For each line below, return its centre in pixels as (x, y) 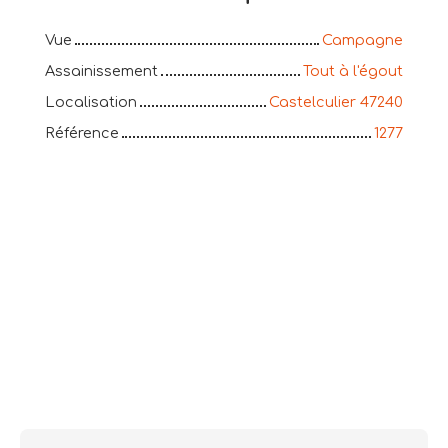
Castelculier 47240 (336, 102)
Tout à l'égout (353, 71)
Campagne (362, 40)
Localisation (91, 102)
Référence (82, 133)
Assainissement (101, 71)
